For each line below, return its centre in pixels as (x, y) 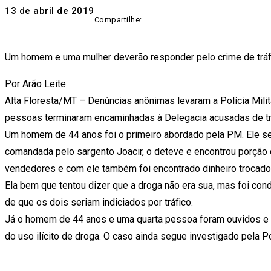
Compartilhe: (118, 19)
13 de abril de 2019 (50, 11)
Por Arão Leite (35, 84)
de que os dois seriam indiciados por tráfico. (99, 202)
